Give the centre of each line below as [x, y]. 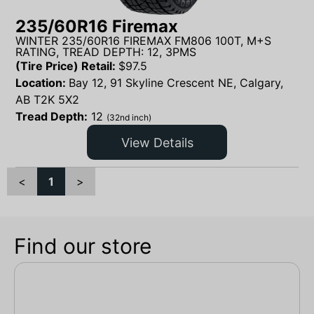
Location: [42, 83]
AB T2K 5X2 [47, 100]
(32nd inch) [129, 118]
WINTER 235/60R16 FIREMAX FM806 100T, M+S [143, 41]
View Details [157, 142]
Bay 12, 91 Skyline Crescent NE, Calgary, [176, 83]
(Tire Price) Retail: [67, 66]
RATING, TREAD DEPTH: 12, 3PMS [106, 52]
